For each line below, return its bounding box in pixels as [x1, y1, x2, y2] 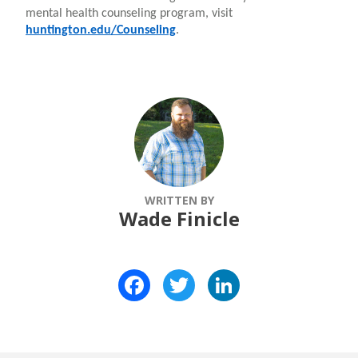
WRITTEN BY [144, 192, 214, 208]
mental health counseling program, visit [26, 6, 233, 20]
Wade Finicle [118, 205, 240, 232]
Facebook [150, 266, 209, 284]
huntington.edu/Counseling [26, 23, 176, 37]
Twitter [195, 266, 244, 284]
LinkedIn [240, 266, 292, 284]
